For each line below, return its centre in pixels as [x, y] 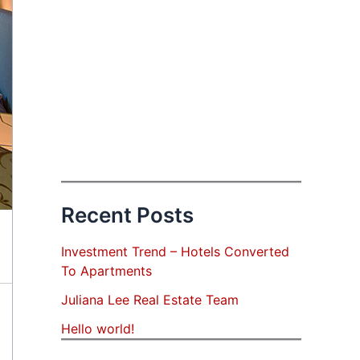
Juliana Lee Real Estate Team [150, 300]
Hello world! [98, 329]
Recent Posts [127, 215]
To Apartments [106, 271]
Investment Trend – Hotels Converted [175, 252]
